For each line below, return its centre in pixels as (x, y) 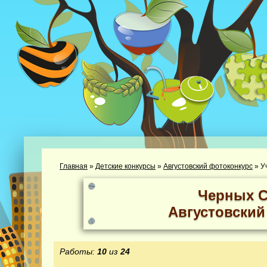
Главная (74, 166)
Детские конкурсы (125, 166)
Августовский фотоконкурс (208, 166)
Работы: (78, 252)
